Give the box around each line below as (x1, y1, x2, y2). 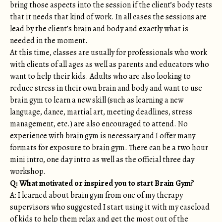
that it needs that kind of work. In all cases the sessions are (10, 11, 207, 22)
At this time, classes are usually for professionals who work (10, 47, 207, 58)
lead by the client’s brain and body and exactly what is (10, 23, 188, 34)
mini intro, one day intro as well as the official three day (10, 154, 194, 165)
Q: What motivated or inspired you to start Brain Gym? (10, 178, 196, 189)
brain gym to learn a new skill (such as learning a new (10, 95, 183, 106)
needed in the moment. (10, 35, 88, 46)
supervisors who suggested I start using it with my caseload (10, 202, 210, 213)
